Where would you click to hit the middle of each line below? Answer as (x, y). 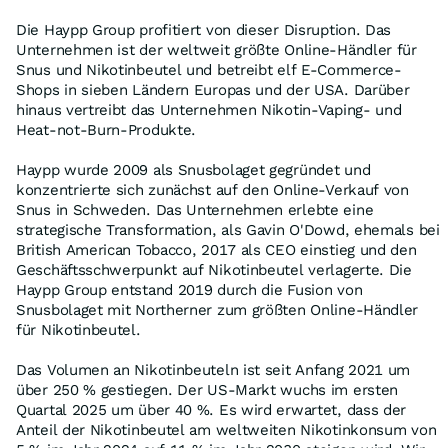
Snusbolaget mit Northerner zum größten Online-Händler (217, 310)
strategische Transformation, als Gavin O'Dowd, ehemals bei (228, 230)
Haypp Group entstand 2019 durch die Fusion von (189, 290)
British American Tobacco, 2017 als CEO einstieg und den (216, 250)
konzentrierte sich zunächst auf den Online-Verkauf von (212, 190)
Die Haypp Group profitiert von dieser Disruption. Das (204, 30)
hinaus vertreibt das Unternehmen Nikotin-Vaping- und (209, 110)
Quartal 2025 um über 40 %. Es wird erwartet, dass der (211, 410)
